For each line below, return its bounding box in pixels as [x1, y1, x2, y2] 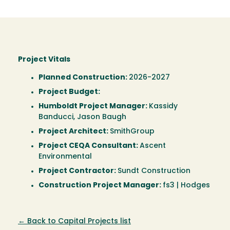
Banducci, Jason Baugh [39, 113, 126, 122]
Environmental [39, 153, 92, 161]
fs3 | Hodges [163, 182, 210, 190]
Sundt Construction [118, 167, 190, 176]
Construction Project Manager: [39, 182, 163, 190]
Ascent [140, 142, 166, 150]
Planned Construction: [39, 74, 129, 82]
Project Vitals [18, 56, 72, 64]
